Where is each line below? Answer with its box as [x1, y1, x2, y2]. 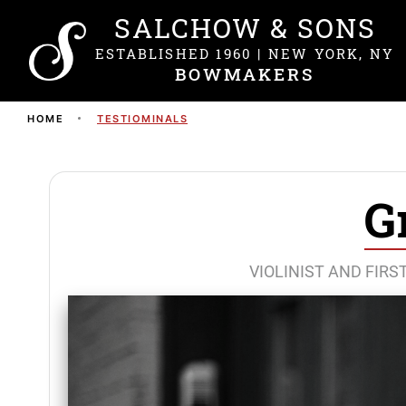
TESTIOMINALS [97, 112, 188, 125]
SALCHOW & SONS [113, 10, 376, 45]
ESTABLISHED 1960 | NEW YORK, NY [95, 44, 395, 63]
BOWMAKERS [175, 63, 315, 85]
